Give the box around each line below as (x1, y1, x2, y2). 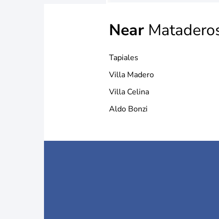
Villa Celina (109, 87, 149, 97)
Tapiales (109, 52, 138, 63)
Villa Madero (109, 69, 154, 80)
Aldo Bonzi (109, 104, 148, 114)
